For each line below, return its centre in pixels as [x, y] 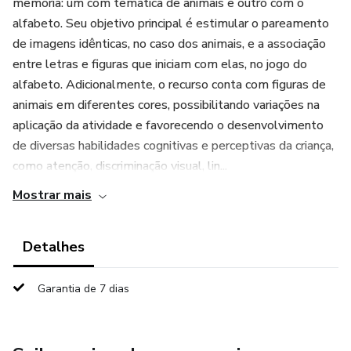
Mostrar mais [52, 195]
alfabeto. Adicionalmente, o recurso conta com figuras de [169, 85]
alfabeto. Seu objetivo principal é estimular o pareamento [171, 24]
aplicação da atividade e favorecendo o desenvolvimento [168, 125]
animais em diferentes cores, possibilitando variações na [166, 105]
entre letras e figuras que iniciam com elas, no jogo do [160, 64]
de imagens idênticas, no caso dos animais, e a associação [169, 44]
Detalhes [54, 247]
